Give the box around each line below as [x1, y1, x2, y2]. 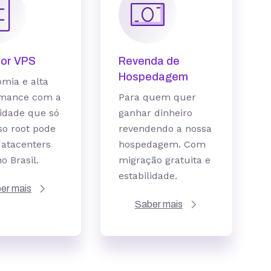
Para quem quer [119, 91, 197, 103]
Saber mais [134, 199, 183, 209]
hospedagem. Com [119, 139, 206, 150]
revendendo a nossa [119, 123, 212, 134]
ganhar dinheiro [119, 107, 193, 119]
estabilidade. [119, 170, 178, 181]
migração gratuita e [119, 154, 211, 166]
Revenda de [119, 55, 180, 67]
